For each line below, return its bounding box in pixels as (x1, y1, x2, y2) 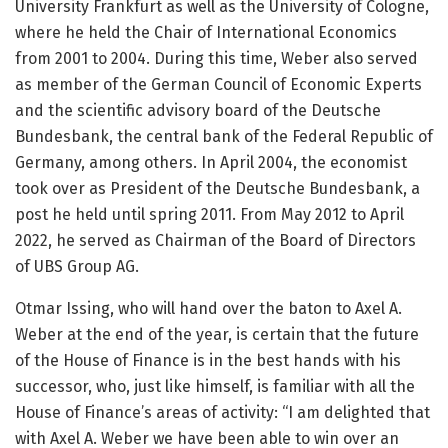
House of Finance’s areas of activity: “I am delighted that (15, 403, 430, 423)
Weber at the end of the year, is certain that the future (15, 325, 419, 345)
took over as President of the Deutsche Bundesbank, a (15, 179, 420, 199)
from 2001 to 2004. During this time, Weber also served (15, 49, 418, 69)
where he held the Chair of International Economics (15, 23, 397, 43)
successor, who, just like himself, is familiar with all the (15, 377, 415, 397)
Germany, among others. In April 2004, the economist (15, 153, 407, 173)
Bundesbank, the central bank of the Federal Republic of (15, 127, 433, 147)
